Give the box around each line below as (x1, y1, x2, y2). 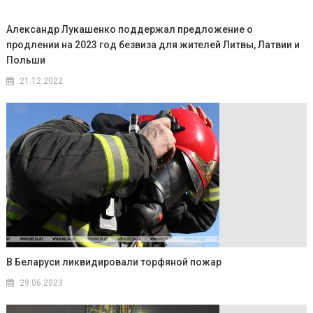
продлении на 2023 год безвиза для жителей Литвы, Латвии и (6, 38, 300, 50)
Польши (6, 54, 46, 66)
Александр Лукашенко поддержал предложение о (6, 23, 254, 35)
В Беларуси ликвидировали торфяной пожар (6, 256, 222, 268)
